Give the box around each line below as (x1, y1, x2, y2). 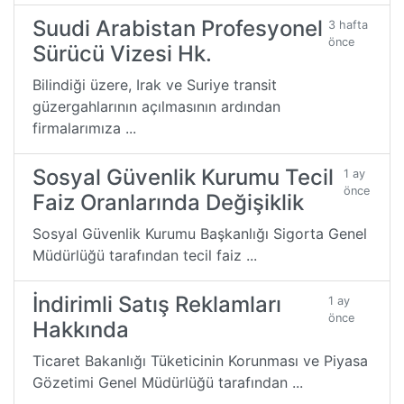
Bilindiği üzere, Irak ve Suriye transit (32, 75, 277, 94)
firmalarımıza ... (32, 118, 136, 137)
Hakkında (32, 316, 129, 343)
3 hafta (328, 17, 369, 32)
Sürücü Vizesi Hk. (32, 40, 212, 67)
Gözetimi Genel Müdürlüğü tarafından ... (32, 372, 303, 391)
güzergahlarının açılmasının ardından (32, 96, 280, 115)
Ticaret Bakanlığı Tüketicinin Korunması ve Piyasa (32, 351, 368, 370)
